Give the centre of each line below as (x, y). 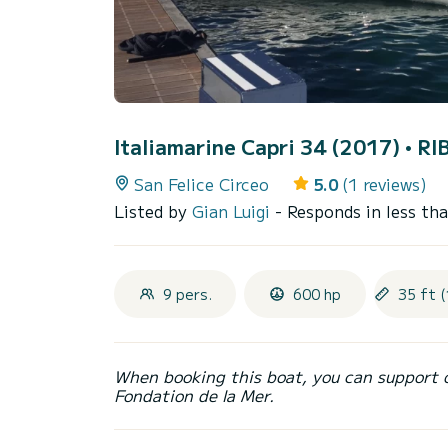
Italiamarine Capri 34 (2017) (259, 147)
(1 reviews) (384, 184)
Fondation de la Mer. (194, 395)
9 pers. (187, 294)
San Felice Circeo (201, 184)
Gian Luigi (233, 211)
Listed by (153, 211)
